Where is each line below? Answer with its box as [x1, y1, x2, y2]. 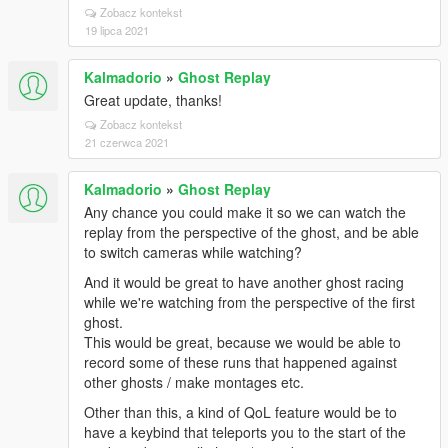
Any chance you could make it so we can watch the [84, 202, 406, 222]
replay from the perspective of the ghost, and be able [84, 222, 419, 242]
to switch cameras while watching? [84, 242, 302, 262]
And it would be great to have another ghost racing [84, 272, 404, 292]
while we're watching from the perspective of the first [84, 292, 415, 312]
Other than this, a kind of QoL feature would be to [84, 402, 397, 422]
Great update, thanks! [84, 90, 222, 110]
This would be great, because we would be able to [84, 332, 401, 352]
